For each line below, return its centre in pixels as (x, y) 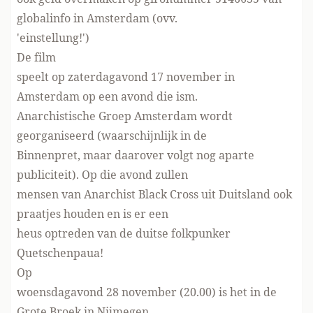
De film (36, 57)
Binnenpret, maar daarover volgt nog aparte (136, 155)
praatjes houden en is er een (93, 214)
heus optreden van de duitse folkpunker (124, 233)
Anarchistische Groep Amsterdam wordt (125, 116)
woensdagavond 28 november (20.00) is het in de (147, 292)
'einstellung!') (53, 38)
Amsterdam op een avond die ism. (107, 96)
